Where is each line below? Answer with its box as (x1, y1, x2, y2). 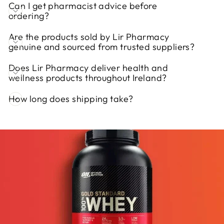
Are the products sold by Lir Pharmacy (8, 30, 169, 42)
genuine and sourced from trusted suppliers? (8, 40, 195, 52)
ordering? (8, 9, 49, 21)
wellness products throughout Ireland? (8, 71, 167, 83)
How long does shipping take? (8, 92, 133, 104)
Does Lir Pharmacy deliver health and (8, 61, 168, 73)
